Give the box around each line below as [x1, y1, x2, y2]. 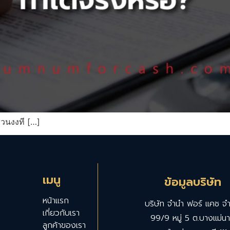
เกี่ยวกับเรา [43, 206, 80, 219]
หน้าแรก [43, 194, 69, 207]
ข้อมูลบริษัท [164, 173, 222, 190]
